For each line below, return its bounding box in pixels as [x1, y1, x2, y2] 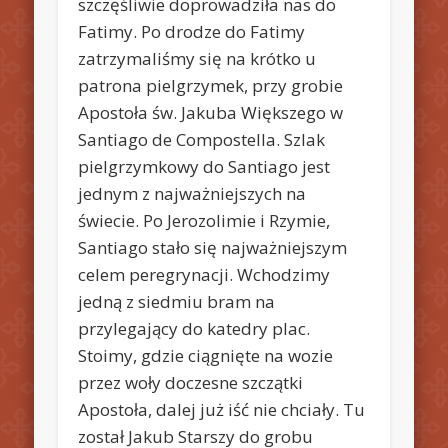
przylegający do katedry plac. [78, 316, 311, 340]
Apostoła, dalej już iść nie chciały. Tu [78, 397, 366, 421]
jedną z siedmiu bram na [78, 289, 276, 313]
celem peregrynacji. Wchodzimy [78, 262, 331, 286]
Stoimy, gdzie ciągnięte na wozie [78, 343, 334, 367]
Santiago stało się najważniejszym [78, 235, 348, 259]
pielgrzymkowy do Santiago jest [78, 154, 331, 178]
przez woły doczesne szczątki [78, 370, 304, 394]
